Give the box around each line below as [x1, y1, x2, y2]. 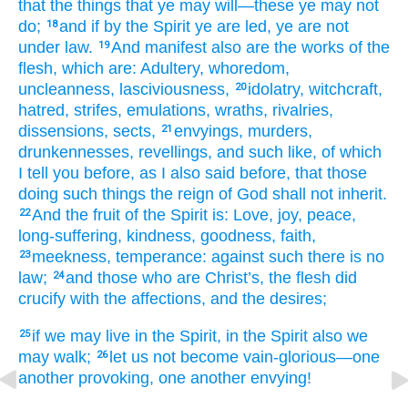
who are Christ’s [138, 269, 260, 288]
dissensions [18, 122, 104, 141]
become [176, 347, 239, 366]
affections [127, 290, 201, 309]
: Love [224, 206, 269, 225]
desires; [265, 290, 327, 309]
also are [207, 38, 270, 57]
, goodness [191, 227, 271, 246]
